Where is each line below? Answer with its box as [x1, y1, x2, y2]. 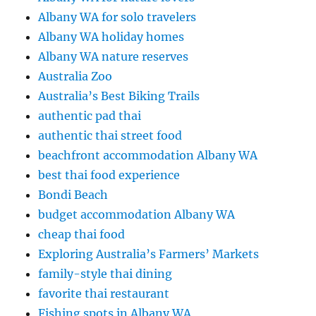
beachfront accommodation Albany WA [38, 148, 258, 162]
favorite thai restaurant [38, 286, 170, 300]
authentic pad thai [38, 109, 142, 123]
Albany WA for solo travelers [38, 10, 197, 24]
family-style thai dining [38, 267, 173, 281]
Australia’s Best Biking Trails [38, 89, 200, 103]
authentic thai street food [38, 128, 183, 142]
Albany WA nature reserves [38, 49, 189, 63]
